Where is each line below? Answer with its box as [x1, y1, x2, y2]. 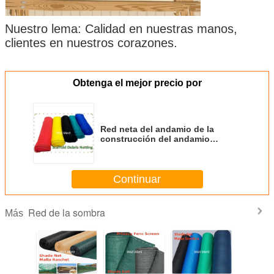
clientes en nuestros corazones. [5, 36, 177, 50]
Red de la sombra [28, 206, 105, 220]
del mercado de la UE [100, 154, 188, 164]
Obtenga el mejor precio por [72, 78, 202, 89]
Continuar [113, 172, 161, 185]
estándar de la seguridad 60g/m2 [100, 144, 237, 154]
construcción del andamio [100, 134, 210, 144]
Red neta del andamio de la [100, 124, 214, 135]
